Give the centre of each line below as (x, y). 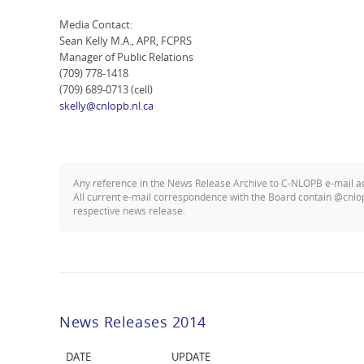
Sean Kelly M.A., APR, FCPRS (126, 40)
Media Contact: (96, 24)
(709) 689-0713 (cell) (106, 89)
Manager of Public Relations (126, 56)
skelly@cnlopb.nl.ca (106, 105)
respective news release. (129, 210)
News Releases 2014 (133, 321)
